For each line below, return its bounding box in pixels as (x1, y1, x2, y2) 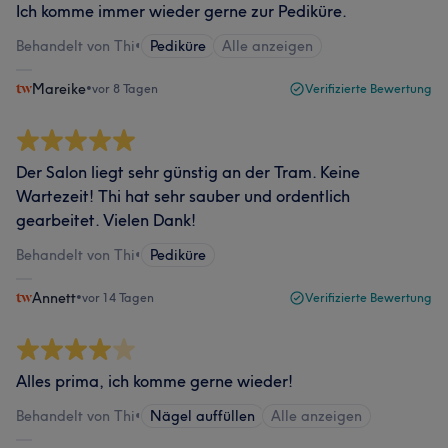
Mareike (32, 80, 86, 98)
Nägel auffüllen (150, 407, 255, 425)
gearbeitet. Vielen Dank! (16, 210, 196, 230)
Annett (32, 289, 76, 307)
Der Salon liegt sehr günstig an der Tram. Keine (16, 162, 360, 182)
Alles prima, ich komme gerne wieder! (16, 371, 293, 391)
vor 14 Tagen (82, 290, 154, 305)
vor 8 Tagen (92, 81, 158, 96)
